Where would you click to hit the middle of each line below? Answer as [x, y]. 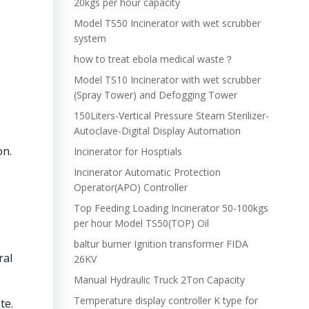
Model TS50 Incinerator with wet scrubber [167, 23]
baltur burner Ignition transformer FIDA [161, 244]
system [90, 38]
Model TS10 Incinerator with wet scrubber [167, 80]
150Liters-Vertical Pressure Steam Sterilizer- [171, 116]
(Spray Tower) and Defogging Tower [155, 95]
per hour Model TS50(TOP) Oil [141, 223]
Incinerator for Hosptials [128, 151]
